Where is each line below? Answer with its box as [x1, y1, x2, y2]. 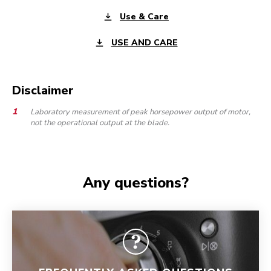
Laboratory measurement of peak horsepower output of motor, [30, 106, 250, 117]
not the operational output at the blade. [30, 117, 169, 128]
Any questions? [82, 173, 189, 192]
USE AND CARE [111, 36, 178, 48]
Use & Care [120, 10, 169, 22]
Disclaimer [12, 82, 74, 99]
